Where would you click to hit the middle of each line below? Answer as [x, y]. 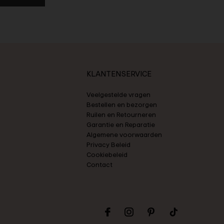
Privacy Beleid [108, 144]
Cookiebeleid [107, 154]
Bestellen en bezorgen [122, 104]
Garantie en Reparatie [121, 124]
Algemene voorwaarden [124, 134]
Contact [99, 164]
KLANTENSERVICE [119, 73]
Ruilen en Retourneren [121, 114]
